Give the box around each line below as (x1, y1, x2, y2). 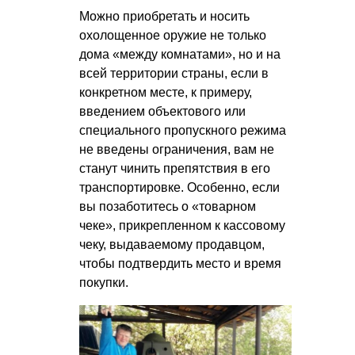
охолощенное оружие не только (79, 28, 266, 42)
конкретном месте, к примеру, (79, 85, 252, 99)
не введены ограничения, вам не (79, 142, 274, 156)
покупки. (79, 275, 128, 289)
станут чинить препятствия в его (79, 161, 270, 175)
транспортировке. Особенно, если (79, 180, 280, 194)
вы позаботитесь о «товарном (79, 199, 256, 213)
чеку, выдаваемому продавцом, (79, 237, 265, 251)
